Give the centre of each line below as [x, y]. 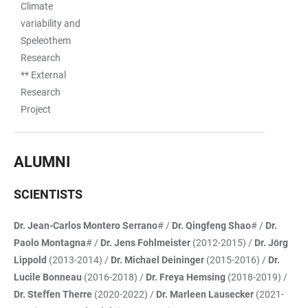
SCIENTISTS [48, 194]
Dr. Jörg [271, 242]
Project [36, 109]
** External [43, 75]
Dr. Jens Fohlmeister [145, 242]
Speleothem [46, 40]
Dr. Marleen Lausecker [205, 294]
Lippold [30, 260]
